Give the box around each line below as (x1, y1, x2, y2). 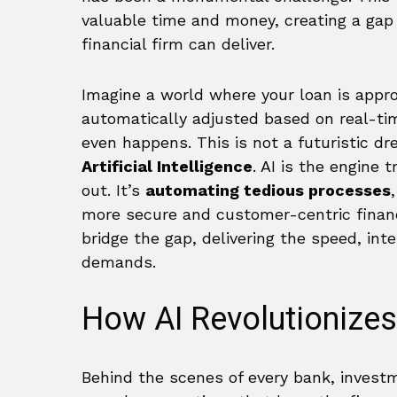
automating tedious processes (145, 181, 391, 200)
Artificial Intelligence (82, 157, 253, 176)
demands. (82, 253, 156, 272)
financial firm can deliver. (82, 35, 275, 54)
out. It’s (82, 181, 145, 200)
